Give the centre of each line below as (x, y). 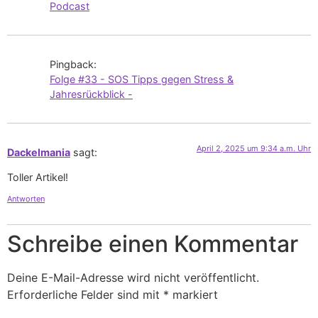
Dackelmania (39, 152)
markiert (193, 294)
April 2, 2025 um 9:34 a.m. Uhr (254, 148)
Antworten (26, 198)
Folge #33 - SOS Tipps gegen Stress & (142, 79)
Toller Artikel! (38, 177)
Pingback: (73, 64)
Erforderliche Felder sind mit (85, 294)
